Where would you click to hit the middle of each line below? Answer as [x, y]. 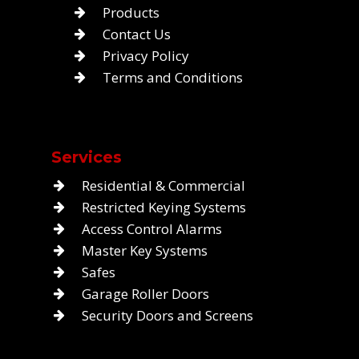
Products [131, 12]
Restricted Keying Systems [164, 207]
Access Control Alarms [152, 228]
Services [87, 157]
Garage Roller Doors [146, 293]
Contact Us [136, 34]
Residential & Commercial [164, 185]
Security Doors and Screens [168, 315]
